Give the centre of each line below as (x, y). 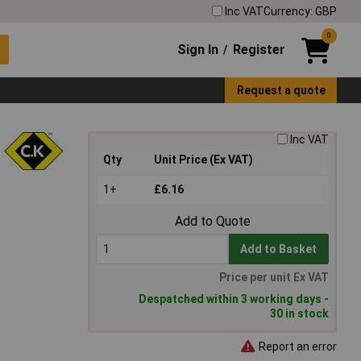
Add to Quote (212, 222)
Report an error (297, 346)
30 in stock (299, 314)
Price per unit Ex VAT (274, 278)
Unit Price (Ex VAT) (203, 160)
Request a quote (281, 90)
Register (259, 49)
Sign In (198, 49)
